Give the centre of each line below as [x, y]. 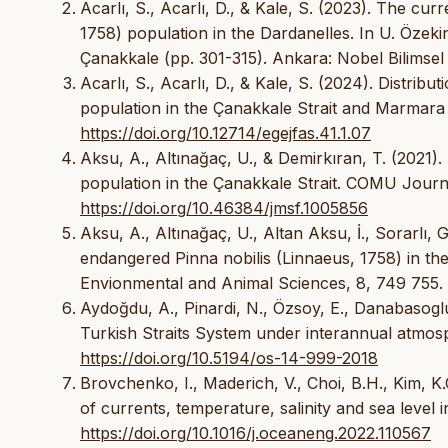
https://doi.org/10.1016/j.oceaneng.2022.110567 [255, 432]
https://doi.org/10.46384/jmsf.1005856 [224, 207]
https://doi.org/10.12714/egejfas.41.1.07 [225, 132]
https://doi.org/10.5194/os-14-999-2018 [229, 357]
